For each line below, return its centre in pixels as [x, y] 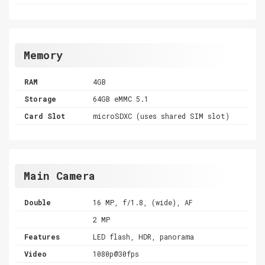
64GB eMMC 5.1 [121, 98]
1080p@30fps [116, 253]
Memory [43, 55]
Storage [40, 98]
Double [38, 202]
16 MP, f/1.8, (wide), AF [143, 202]
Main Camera [59, 175]
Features [42, 236]
